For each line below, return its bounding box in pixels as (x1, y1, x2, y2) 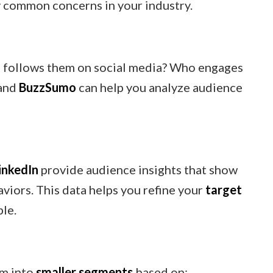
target (205, 182, 242, 197)
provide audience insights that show (38, 161, 238, 177)
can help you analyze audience (76, 79, 243, 94)
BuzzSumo (19, 79, 76, 94)
